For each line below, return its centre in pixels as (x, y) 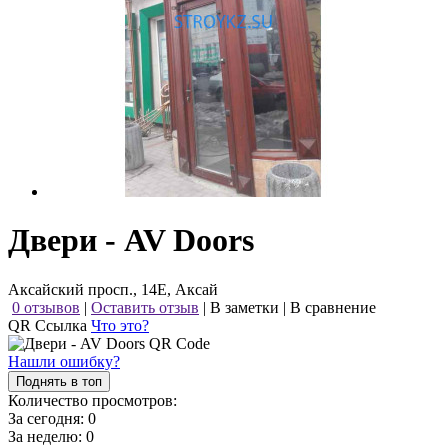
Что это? (120, 325)
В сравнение (333, 307)
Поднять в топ (59, 381)
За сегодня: (48, 418)
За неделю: (47, 436)
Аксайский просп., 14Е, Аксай (113, 289)
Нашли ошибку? (64, 361)
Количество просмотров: (92, 400)
